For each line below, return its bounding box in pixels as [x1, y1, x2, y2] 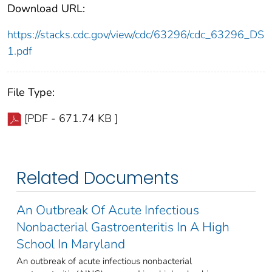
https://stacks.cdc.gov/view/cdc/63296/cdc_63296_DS [7, 27, 264, 42]
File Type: [7, 85, 55, 100]
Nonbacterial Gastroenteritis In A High [16, 219, 229, 236]
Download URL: [7, 1, 85, 16]
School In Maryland [16, 236, 125, 253]
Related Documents [16, 166, 179, 191]
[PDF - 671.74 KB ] [24, 111, 118, 126]
